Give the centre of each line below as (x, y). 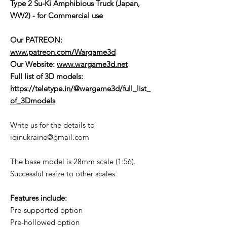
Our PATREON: (36, 40)
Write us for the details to (52, 125)
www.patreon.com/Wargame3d (63, 52)
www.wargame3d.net (92, 64)
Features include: (39, 198)
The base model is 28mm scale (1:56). (73, 162)
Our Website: (33, 64)
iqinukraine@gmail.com (50, 137)
